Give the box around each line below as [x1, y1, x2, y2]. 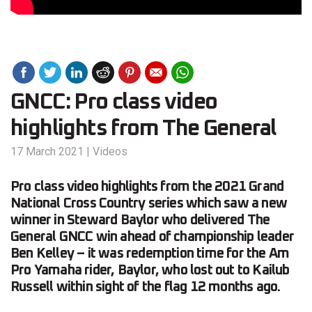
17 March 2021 [10, 144, 84, 158]
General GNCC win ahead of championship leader [10, 229, 295, 244]
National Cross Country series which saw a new [10, 196, 288, 210]
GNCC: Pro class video [10, 91, 217, 114]
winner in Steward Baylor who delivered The [10, 212, 270, 227]
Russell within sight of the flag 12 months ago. [10, 279, 283, 294]
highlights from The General [10, 117, 276, 140]
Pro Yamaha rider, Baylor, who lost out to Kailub [10, 263, 290, 277]
